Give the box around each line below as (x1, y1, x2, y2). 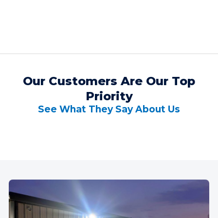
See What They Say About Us (38, 103, 180, 115)
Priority (85, 89, 133, 103)
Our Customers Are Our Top (23, 73, 195, 88)
